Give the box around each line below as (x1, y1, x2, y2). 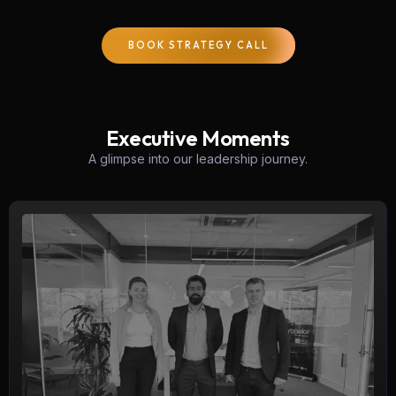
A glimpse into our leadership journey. (88, 151, 308, 166)
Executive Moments (106, 125, 290, 151)
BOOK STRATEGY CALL (127, 39, 269, 51)
